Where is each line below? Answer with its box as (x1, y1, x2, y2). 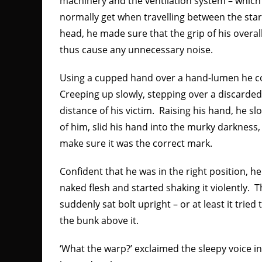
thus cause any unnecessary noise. (60, 43, 213, 56)
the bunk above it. (60, 214, 139, 227)
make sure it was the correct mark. (60, 137, 212, 150)
